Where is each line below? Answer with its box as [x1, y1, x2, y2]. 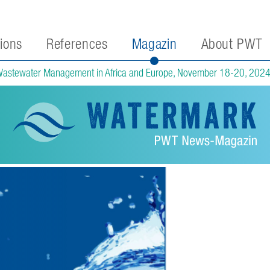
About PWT [201, 35, 263, 52]
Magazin [131, 35, 177, 52]
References [46, 35, 108, 52]
